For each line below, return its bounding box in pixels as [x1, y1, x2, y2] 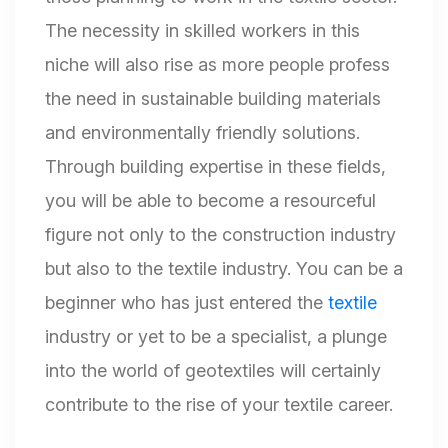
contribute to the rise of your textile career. [45, 394, 393, 416]
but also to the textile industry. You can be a [45, 258, 403, 280]
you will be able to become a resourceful [45, 190, 376, 212]
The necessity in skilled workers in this [45, 20, 360, 42]
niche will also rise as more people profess [45, 54, 390, 76]
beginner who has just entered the [45, 292, 328, 314]
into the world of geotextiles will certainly [45, 360, 381, 382]
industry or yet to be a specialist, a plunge [45, 326, 387, 348]
